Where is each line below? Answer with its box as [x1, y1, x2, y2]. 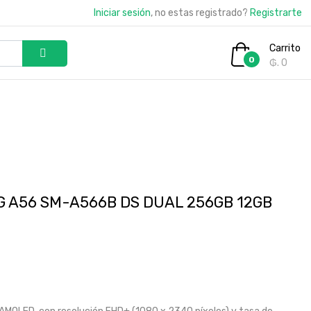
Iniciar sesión [94, 7, 151, 19]
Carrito [269, 42, 301, 54]
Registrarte [250, 7, 302, 19]
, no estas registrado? [151, 7, 250, 19]
